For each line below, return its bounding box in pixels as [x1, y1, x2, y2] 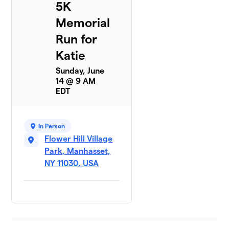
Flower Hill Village [44, 134, 113, 144]
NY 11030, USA [44, 159, 99, 168]
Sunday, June [56, 66, 105, 76]
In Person [38, 123, 65, 130]
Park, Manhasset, [44, 147, 111, 156]
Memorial [56, 16, 110, 30]
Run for [56, 32, 98, 47]
